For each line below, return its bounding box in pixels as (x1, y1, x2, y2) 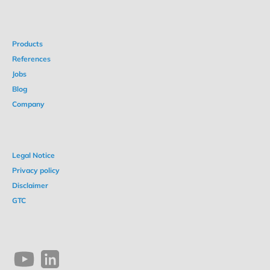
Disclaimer (12, 181, 48, 190)
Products (12, 39, 43, 48)
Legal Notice (12, 151, 55, 160)
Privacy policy (12, 166, 60, 175)
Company (12, 99, 45, 108)
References (12, 54, 51, 63)
